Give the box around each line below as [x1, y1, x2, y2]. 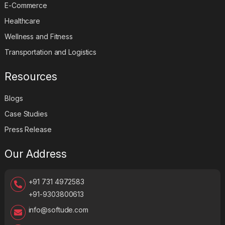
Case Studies [5, 109, 48, 118]
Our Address [5, 147, 67, 160]
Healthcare [5, 16, 40, 25]
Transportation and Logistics [5, 47, 97, 56]
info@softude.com [28, 205, 88, 214]
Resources [5, 69, 58, 83]
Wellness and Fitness [5, 32, 73, 41]
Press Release [5, 125, 52, 134]
